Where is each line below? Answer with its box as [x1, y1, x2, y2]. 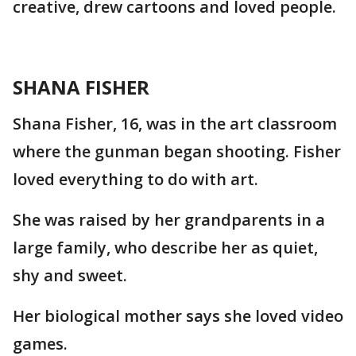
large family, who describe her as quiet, [13, 237, 318, 258]
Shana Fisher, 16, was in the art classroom [13, 113, 337, 134]
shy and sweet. [13, 265, 127, 286]
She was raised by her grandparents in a [13, 209, 325, 230]
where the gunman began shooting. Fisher [13, 141, 341, 162]
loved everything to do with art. [13, 168, 258, 190]
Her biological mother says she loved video [13, 305, 343, 327]
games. [13, 333, 68, 354]
